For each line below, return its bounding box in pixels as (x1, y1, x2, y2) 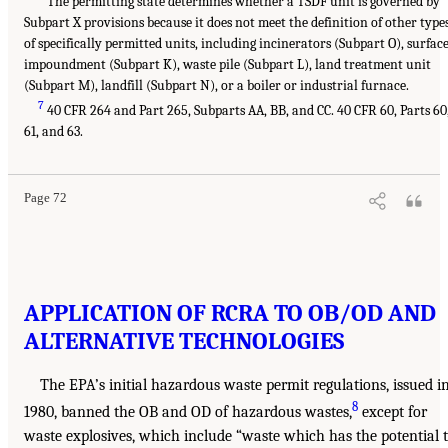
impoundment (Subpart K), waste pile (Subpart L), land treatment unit (24, 55, 431, 73)
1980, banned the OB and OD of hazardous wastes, (24, 402, 352, 421)
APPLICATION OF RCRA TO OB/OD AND (24, 298, 436, 327)
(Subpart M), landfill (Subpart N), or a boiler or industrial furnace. (24, 76, 409, 94)
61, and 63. (24, 122, 83, 140)
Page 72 (24, 190, 67, 205)
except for (358, 402, 427, 421)
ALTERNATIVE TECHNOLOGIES (24, 326, 344, 355)
